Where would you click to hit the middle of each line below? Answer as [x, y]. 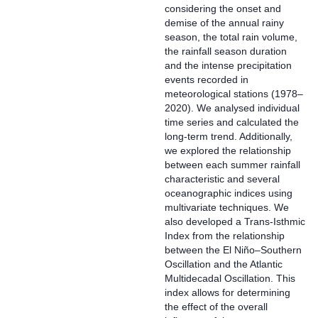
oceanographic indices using [229, 193]
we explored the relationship [228, 150]
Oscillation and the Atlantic [224, 264]
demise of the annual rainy [224, 23]
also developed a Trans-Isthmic [235, 221]
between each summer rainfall [232, 165]
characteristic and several [222, 179]
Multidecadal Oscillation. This [230, 278]
